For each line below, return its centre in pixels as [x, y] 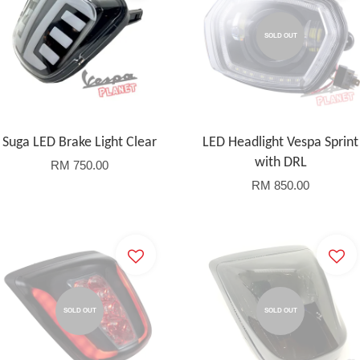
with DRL [280, 163]
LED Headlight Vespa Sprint [280, 143]
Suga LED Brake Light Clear [80, 143]
